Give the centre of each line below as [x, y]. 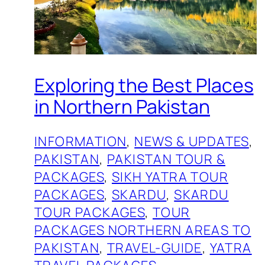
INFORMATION [81, 142]
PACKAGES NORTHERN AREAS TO [143, 230]
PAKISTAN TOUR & [167, 159]
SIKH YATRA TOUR [170, 177]
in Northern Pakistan [122, 106]
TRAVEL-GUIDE [155, 248]
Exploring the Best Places [144, 85]
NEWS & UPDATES [192, 142]
